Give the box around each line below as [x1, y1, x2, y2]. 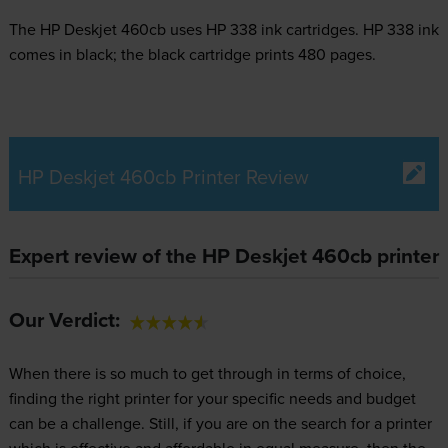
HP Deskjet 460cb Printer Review [17, 162, 309, 192]
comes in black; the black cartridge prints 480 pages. [8, 43, 376, 66]
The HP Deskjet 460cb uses [8, 18, 206, 41]
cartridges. [281, 18, 363, 41]
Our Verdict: [8, 305, 120, 336]
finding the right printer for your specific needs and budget [8, 387, 416, 410]
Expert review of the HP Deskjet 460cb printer [8, 241, 439, 272]
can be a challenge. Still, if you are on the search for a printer [8, 412, 432, 435]
